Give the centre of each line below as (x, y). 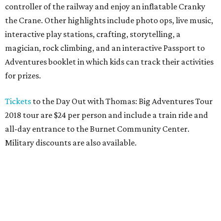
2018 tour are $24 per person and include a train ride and (107, 115)
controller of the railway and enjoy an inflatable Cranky (105, 6)
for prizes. (23, 75)
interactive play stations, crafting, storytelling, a (93, 34)
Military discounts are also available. (71, 143)
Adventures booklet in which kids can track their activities (109, 62)
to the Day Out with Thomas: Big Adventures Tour (122, 101)
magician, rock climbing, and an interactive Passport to (105, 48)
